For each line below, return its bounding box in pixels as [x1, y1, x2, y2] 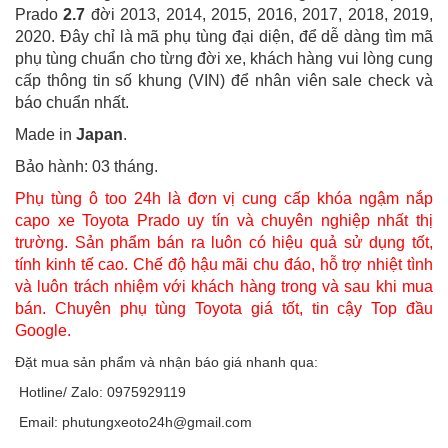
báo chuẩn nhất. [15, 94, 129, 112]
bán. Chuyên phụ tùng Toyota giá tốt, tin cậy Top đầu [15, 300, 433, 318]
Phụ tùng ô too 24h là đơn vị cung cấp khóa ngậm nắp [15, 190, 433, 208]
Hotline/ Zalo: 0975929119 [15, 384, 186, 401]
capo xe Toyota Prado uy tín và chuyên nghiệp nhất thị [15, 212, 433, 230]
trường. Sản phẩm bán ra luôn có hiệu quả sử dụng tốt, [15, 234, 433, 252]
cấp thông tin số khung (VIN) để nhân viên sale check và [15, 72, 433, 90]
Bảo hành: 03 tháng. [15, 158, 158, 176]
